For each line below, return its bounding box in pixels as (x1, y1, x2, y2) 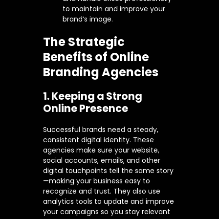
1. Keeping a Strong (43, 89, 142, 104)
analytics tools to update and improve (43, 197, 174, 207)
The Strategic (43, 34, 125, 50)
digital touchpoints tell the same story (43, 166, 174, 176)
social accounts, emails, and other (43, 155, 160, 166)
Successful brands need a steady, (43, 125, 158, 135)
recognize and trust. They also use (43, 186, 160, 197)
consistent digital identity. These (43, 135, 154, 145)
